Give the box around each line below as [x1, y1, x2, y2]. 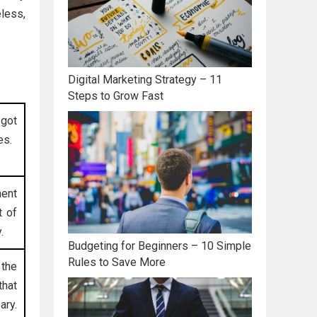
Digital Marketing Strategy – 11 [68, 73, 222, 87]
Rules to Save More [68, 255, 166, 270]
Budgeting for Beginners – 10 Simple [68, 239, 251, 253]
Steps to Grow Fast [68, 89, 163, 103]
